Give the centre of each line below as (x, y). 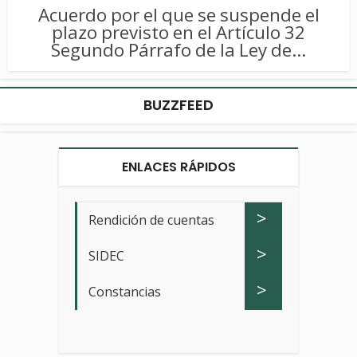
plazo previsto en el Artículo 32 (178, 32)
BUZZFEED (178, 104)
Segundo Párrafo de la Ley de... (178, 49)
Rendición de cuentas (151, 220)
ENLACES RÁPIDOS (178, 167)
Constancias (125, 291)
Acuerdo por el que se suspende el (178, 14)
